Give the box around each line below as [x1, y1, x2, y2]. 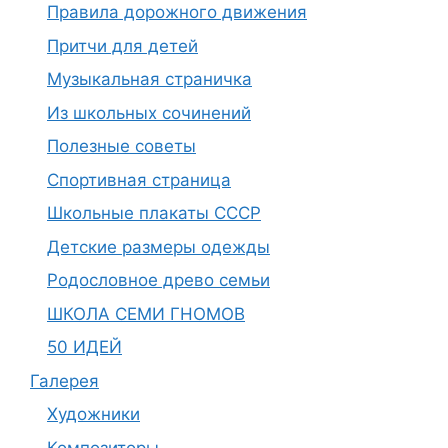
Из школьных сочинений [47, 102, 251, 123]
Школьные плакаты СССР [47, 203, 261, 223]
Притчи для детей [47, 35, 198, 56]
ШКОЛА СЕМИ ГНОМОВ [47, 303, 245, 324]
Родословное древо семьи [47, 270, 270, 290]
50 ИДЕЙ [47, 337, 122, 357]
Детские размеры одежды [47, 236, 270, 257]
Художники [47, 404, 140, 424]
